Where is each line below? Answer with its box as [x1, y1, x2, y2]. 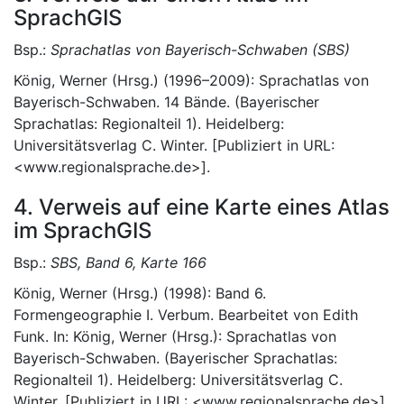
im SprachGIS [14, 217, 151, 243]
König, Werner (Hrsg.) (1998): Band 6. [14, 284, 266, 302]
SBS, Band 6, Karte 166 [50, 253, 207, 271]
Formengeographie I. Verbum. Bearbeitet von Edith [14, 306, 358, 324]
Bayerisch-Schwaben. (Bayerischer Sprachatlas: [14, 349, 337, 367]
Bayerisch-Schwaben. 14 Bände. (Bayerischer [14, 93, 319, 111]
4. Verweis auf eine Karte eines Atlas [14, 194, 390, 220]
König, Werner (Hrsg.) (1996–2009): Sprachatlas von [14, 71, 369, 89]
